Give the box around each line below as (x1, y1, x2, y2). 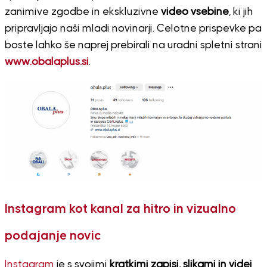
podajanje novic (4, 229, 101, 243)
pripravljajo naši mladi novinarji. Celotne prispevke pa (4, 23, 262, 34)
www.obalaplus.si (4, 56, 89, 67)
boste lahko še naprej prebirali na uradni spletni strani (4, 39, 262, 51)
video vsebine (160, 6, 229, 17)
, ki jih (228, 6, 253, 17)
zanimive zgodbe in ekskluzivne (4, 6, 161, 17)
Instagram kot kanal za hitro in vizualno (4, 202, 236, 216)
